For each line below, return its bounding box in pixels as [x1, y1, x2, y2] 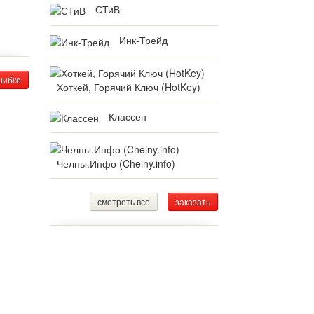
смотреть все [97, 195, 150, 207]
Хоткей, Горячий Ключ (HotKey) [57, 79, 200, 94]
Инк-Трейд [119, 33, 168, 48]
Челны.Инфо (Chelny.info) [57, 156, 175, 170]
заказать [175, 195, 210, 207]
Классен [109, 109, 146, 123]
